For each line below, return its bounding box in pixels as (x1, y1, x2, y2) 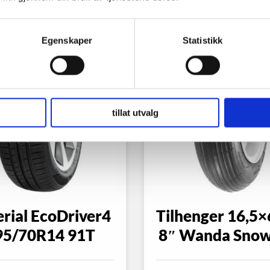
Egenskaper (42, 35, 92, 46)
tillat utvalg (111, 107, 159, 118)
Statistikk (183, 35, 222, 46)
